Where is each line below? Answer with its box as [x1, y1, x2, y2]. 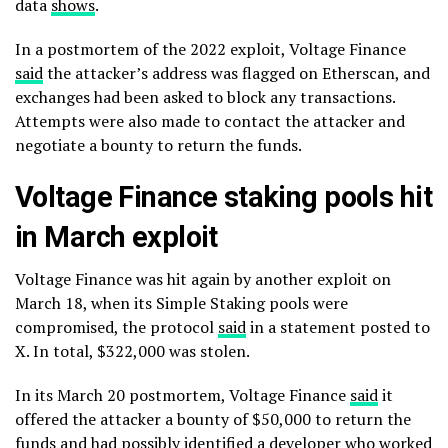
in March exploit [15, 220, 218, 254]
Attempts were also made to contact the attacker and [15, 110, 405, 132]
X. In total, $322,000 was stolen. [15, 340, 250, 362]
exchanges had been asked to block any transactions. [15, 86, 395, 108]
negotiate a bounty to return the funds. [15, 134, 302, 156]
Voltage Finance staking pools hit [15, 180, 432, 214]
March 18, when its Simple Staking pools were [15, 292, 348, 314]
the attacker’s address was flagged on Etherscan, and [43, 62, 430, 84]
